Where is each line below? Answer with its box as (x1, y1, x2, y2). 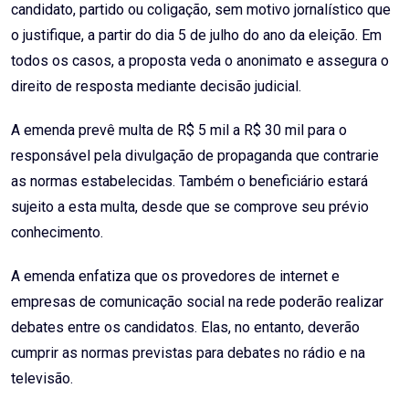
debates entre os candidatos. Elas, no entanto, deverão (11, 319, 360, 337)
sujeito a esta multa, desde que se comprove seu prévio (11, 198, 369, 216)
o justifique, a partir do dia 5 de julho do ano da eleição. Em (11, 26, 382, 45)
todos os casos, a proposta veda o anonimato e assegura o (11, 52, 389, 70)
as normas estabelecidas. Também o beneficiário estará (11, 173, 368, 191)
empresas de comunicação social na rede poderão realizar (11, 293, 383, 311)
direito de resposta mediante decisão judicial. (11, 78, 301, 96)
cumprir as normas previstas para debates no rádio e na (11, 344, 365, 362)
